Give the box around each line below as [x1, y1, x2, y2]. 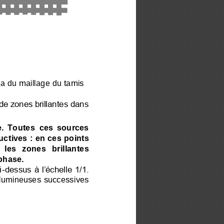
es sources [43, 122, 91, 132]
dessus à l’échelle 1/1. [4, 164, 91, 174]
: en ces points [29, 132, 91, 142]
